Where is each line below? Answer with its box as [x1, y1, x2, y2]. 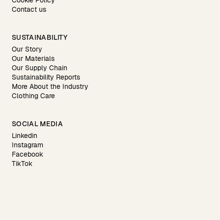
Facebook [12, 150, 43, 159]
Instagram [12, 140, 43, 149]
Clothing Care [12, 91, 55, 100]
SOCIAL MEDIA [12, 119, 63, 128]
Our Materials [12, 54, 55, 63]
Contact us [12, 5, 46, 14]
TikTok [12, 159, 32, 168]
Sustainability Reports [12, 73, 80, 82]
